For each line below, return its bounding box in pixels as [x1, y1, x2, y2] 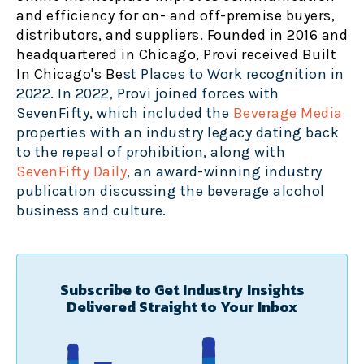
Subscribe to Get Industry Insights [59, 278, 305, 301]
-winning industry [197, 162, 323, 181]
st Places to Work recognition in [123, 65, 344, 84]
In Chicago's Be [16, 65, 123, 84]
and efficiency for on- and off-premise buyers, [16, 6, 335, 25]
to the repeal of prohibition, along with [16, 143, 285, 162]
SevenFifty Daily [16, 162, 127, 181]
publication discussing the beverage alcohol [16, 182, 325, 201]
